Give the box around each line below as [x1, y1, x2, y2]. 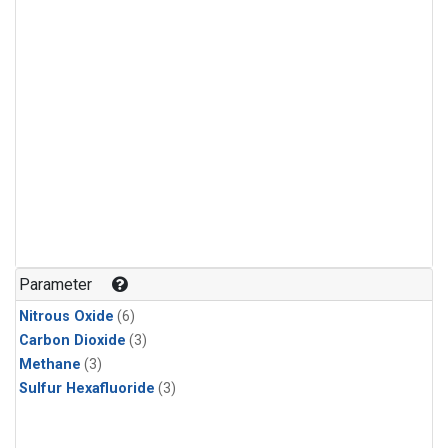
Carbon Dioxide [19, 331, 126, 349]
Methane [19, 355, 81, 373]
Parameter [19, 274, 93, 294]
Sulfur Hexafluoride [19, 379, 155, 397]
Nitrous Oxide [19, 307, 114, 325]
